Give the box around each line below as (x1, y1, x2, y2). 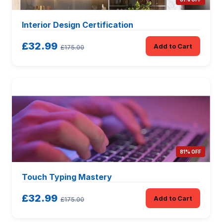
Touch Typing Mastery (22, 171, 112, 182)
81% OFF (180, 148, 201, 155)
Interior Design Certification (22, 19, 133, 30)
